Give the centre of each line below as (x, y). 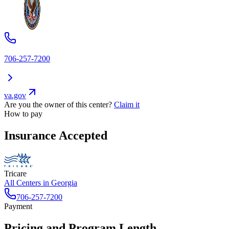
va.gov (15, 96)
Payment (18, 206)
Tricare (15, 173)
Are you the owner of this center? (58, 105)
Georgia (64, 182)
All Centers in (28, 182)
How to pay (23, 114)
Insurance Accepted (56, 135)
